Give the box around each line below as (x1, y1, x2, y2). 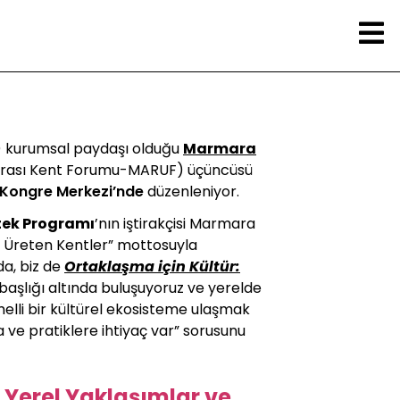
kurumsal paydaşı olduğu (5, 138, 183, 159)
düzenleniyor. (144, 181, 239, 202)
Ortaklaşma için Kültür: (64, 256, 240, 277)
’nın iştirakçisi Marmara (95, 213, 255, 234)
